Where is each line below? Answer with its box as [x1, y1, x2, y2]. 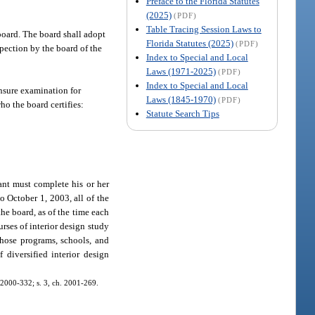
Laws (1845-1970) [146, 94, 216, 105]
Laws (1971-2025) [146, 65, 216, 77]
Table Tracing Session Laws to [146, 23, 262, 34]
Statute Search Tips [146, 108, 219, 119]
